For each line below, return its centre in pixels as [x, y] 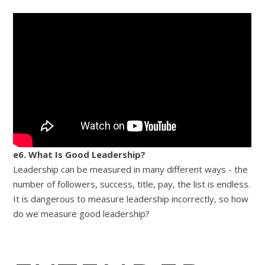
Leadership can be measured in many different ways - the [131, 169]
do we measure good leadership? [82, 213]
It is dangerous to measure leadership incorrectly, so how [131, 198]
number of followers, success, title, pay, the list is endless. [132, 184]
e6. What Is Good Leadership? [80, 154]
